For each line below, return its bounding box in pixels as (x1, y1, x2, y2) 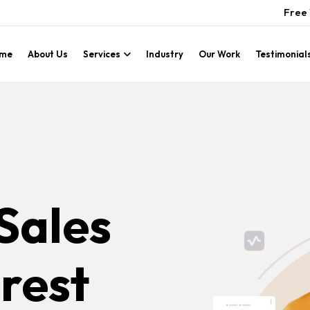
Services (83, 48, 120, 60)
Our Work (199, 48, 240, 60)
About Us (28, 48, 68, 60)
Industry (146, 48, 183, 60)
